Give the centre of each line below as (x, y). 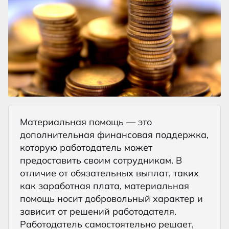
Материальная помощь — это (86, 122)
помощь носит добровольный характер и (111, 198)
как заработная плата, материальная (105, 186)
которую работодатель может (86, 147)
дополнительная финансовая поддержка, (114, 134)
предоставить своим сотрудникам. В (101, 160)
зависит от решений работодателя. (98, 211)
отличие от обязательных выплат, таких (109, 173)
